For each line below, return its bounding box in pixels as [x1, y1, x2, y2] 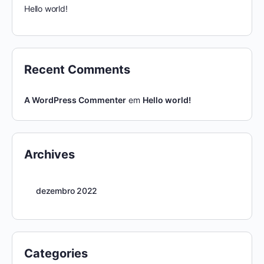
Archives [24, 147, 75, 162]
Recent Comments [24, 62, 130, 77]
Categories [24, 246, 88, 261]
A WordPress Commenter [24, 95, 126, 105]
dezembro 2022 [36, 186, 98, 196]
